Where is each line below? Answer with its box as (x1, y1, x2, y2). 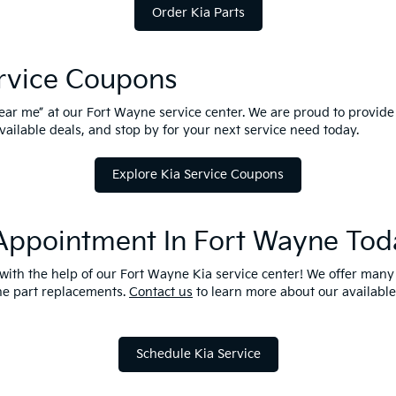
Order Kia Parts (151, 4, 245, 20)
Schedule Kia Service (135, 346, 261, 362)
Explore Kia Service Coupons (112, 166, 284, 182)
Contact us (129, 284, 193, 300)
